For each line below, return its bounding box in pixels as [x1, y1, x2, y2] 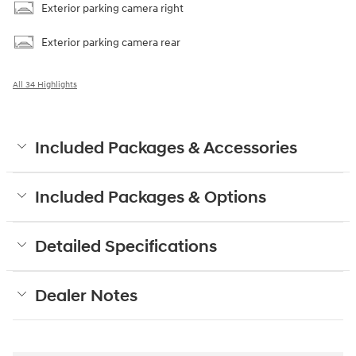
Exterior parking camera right [41, 2, 184, 16]
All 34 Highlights [13, 79, 77, 91]
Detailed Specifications [35, 237, 217, 258]
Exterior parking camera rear [41, 36, 180, 50]
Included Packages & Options [35, 188, 266, 209]
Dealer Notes [35, 286, 137, 308]
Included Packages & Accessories [35, 138, 297, 160]
